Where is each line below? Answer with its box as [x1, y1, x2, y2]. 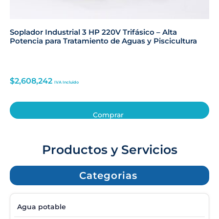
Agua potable [17, 202, 66, 211]
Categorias [79, 170, 137, 181]
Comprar [93, 110, 124, 119]
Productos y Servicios [42, 142, 177, 157]
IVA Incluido [54, 80, 79, 85]
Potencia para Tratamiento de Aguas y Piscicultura [10, 36, 197, 45]
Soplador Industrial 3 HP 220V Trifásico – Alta [10, 27, 177, 37]
